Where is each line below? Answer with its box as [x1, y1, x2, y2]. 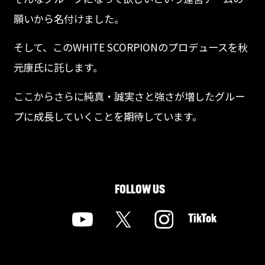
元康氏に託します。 [13, 59, 103, 75]
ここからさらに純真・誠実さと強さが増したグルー [13, 88, 245, 104]
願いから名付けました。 [13, 11, 124, 26]
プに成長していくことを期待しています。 [13, 108, 202, 124]
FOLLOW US [115, 183, 166, 196]
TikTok [188, 213, 216, 226]
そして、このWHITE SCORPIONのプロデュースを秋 [13, 39, 248, 54]
